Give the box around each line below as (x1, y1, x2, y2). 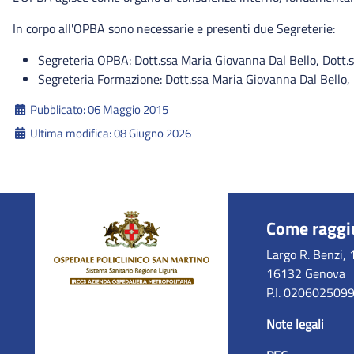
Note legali (265, 314, 324, 333)
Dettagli (12, 100, 55, 119)
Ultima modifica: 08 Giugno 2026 (29, 123, 191, 142)
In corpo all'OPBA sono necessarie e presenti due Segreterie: (13, 18, 335, 38)
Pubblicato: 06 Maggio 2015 (29, 100, 168, 119)
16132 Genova (265, 263, 345, 283)
